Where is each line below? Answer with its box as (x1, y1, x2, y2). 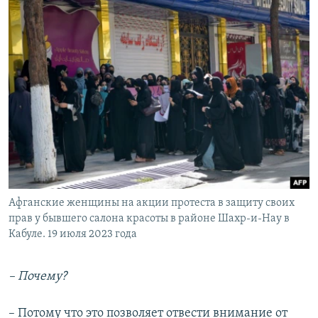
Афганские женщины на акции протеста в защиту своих (9, 197, 295, 209)
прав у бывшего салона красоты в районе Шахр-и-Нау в (9, 212, 290, 224)
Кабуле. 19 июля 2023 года (9, 228, 137, 240)
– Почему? (9, 269, 67, 283)
